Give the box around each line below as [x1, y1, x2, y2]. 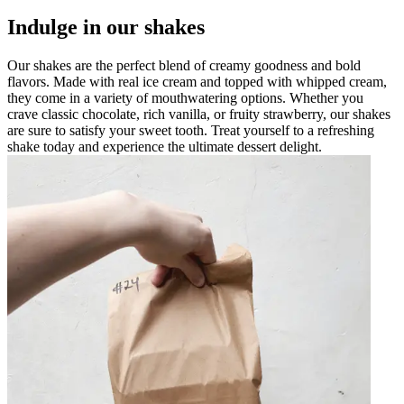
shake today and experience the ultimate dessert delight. [7, 138, 322, 154]
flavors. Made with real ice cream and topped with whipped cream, [7, 73, 387, 89]
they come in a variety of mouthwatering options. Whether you [7, 89, 363, 106]
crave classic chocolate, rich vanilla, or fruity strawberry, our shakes [7, 106, 390, 122]
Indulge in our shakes [7, 14, 205, 39]
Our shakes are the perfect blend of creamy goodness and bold [7, 57, 361, 73]
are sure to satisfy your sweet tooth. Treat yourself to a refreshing [7, 122, 374, 138]
